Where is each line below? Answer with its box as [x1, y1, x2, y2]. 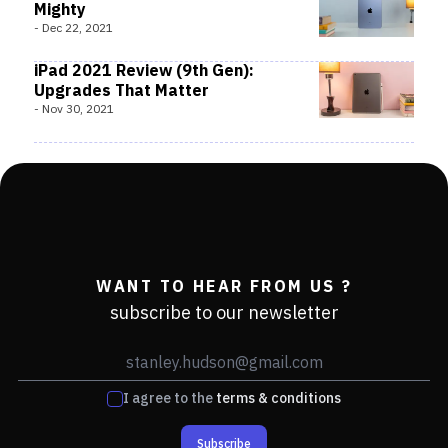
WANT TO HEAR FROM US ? [95, 274, 353, 301]
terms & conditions [216, 387, 341, 410]
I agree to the [123, 387, 213, 410]
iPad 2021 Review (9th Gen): [34, 58, 254, 85]
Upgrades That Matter [34, 78, 209, 105]
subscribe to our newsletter [109, 299, 339, 329]
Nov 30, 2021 [42, 100, 114, 119]
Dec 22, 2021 [42, 19, 113, 38]
